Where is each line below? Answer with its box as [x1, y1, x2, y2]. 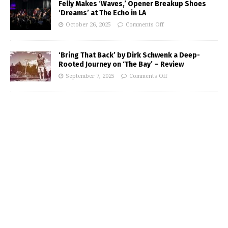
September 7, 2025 [66, 73, 115, 80]
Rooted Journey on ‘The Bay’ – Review [59, 60, 184, 69]
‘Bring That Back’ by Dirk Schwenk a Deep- [59, 51, 200, 60]
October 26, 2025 [66, 21, 111, 28]
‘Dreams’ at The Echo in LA [59, 9, 146, 18]
